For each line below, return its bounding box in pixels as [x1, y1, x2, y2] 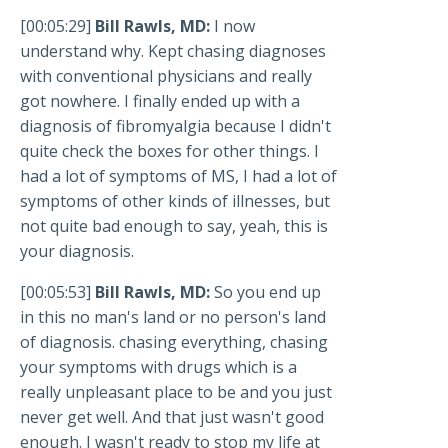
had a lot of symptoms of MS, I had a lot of [20, 165, 337, 188]
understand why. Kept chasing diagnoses [20, 40, 326, 63]
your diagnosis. [20, 240, 134, 263]
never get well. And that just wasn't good [20, 406, 324, 429]
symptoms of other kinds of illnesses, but [20, 190, 330, 213]
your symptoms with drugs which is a [20, 356, 297, 379]
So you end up [214, 281, 321, 304]
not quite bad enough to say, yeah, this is [20, 215, 328, 238]
